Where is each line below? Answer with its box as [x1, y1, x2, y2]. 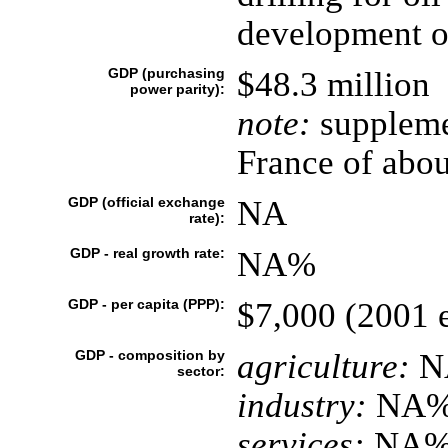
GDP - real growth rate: [69, 245, 225, 261]
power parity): [129, 81, 225, 97]
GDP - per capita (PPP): [67, 296, 225, 312]
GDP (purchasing [107, 65, 225, 81]
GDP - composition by [74, 347, 225, 363]
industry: [236, 386, 367, 424]
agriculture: [236, 347, 410, 385]
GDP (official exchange [67, 194, 225, 210]
